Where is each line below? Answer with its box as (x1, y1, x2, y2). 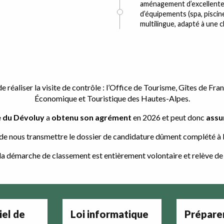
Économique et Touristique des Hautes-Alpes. (34, 93, 190, 103)
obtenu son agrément (51, 112, 131, 122)
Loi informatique (70, 208, 148, 220)
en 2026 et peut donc (131, 112, 206, 122)
